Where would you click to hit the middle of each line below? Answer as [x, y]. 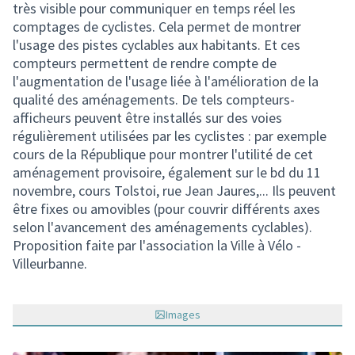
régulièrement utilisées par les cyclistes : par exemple [170, 136]
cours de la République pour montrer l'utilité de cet [163, 154]
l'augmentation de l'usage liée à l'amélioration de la [166, 81]
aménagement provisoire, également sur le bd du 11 [167, 172]
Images [183, 315]
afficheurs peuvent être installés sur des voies [147, 118]
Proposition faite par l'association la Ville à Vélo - [157, 245]
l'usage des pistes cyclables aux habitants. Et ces [157, 45]
